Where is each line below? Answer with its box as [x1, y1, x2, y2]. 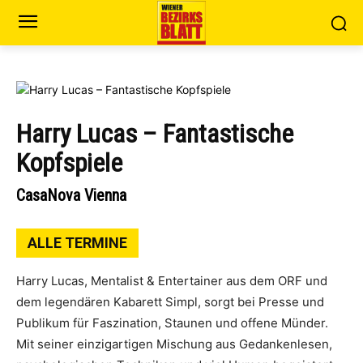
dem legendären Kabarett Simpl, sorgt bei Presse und [16, 294, 324, 310]
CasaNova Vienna [16, 186, 126, 205]
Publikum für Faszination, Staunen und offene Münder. [16, 315, 328, 331]
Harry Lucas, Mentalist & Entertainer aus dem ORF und [16, 273, 327, 288]
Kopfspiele [16, 147, 122, 178]
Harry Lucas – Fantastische [16, 118, 293, 149]
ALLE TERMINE [28, 234, 127, 251]
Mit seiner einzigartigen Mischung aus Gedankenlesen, [16, 336, 332, 352]
